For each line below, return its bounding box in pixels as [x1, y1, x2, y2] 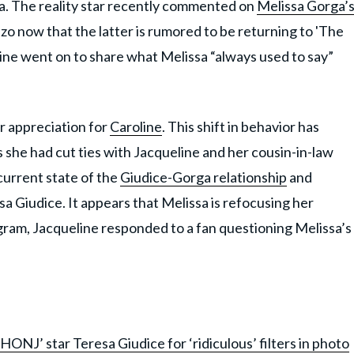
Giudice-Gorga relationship [120, 168, 287, 186]
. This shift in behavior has [162, 118, 319, 136]
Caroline [110, 118, 162, 136]
